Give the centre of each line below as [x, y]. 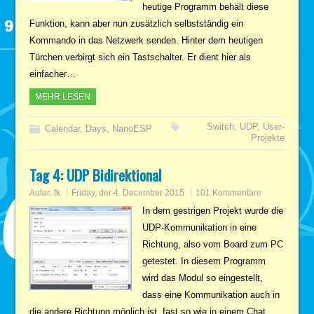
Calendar [63, 128]
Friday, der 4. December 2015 [128, 192]
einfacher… [53, 74]
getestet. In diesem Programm [204, 261]
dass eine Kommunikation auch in [211, 294]
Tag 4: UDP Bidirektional [96, 175]
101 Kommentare [229, 192]
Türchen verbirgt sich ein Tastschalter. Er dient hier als [141, 57]
